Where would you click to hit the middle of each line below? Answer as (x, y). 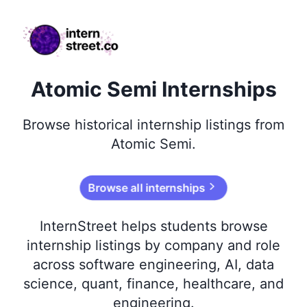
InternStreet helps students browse (153, 226)
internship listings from (209, 125)
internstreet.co (53, 24)
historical (104, 125)
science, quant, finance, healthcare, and (153, 284)
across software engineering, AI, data (153, 265)
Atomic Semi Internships (153, 89)
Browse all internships (146, 188)
